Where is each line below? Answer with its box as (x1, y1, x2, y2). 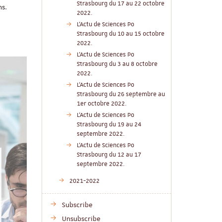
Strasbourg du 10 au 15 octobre (76, 30, 165, 38)
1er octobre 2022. (76, 100, 127, 108)
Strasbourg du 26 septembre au (76, 90, 165, 98)
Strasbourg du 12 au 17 (76, 151, 141, 159)
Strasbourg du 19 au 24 (76, 120, 141, 128)
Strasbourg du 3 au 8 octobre (76, 60, 158, 68)
